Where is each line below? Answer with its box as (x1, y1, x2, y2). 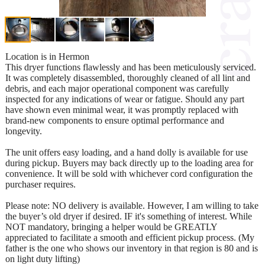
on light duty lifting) (5, 253, 80, 264)
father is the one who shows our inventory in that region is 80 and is (5, 243, 258, 253)
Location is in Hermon (5, 51, 89, 62)
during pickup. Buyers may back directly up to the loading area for (5, 157, 253, 168)
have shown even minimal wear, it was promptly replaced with (5, 104, 238, 115)
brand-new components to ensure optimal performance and (5, 115, 224, 125)
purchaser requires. (5, 179, 76, 189)
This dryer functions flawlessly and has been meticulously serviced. (5, 62, 256, 72)
